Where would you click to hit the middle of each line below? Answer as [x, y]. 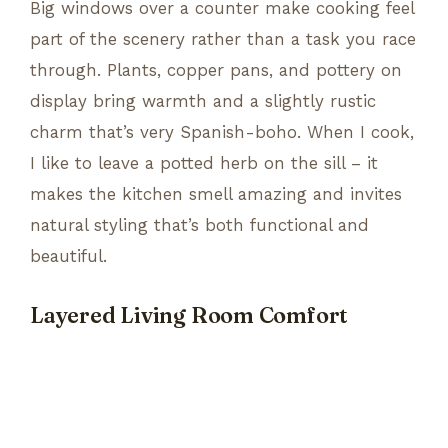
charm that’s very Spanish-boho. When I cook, [222, 131]
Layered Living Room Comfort [189, 315]
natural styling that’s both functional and [199, 224]
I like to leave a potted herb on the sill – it [204, 162]
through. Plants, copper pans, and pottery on [216, 69]
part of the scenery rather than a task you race [223, 38]
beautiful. [68, 255]
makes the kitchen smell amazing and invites [216, 193]
